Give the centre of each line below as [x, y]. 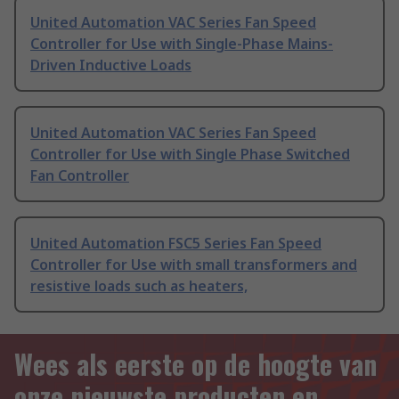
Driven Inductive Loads [111, 65]
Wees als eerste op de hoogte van [195, 364]
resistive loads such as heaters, [139, 286]
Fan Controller [80, 176]
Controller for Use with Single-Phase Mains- [182, 44]
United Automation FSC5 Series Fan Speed [176, 244]
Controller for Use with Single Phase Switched [190, 155]
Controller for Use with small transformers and [194, 265]
